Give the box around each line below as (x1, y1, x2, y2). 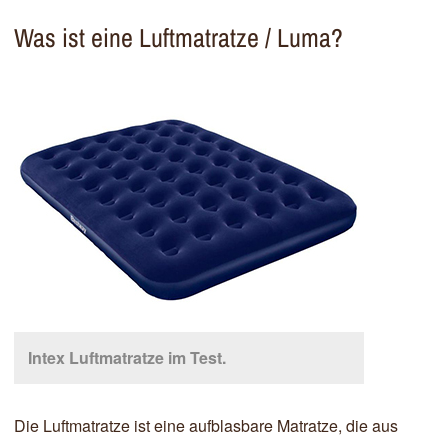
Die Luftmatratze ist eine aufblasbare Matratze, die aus (14, 413, 398, 437)
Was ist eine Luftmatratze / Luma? (14, 19, 343, 55)
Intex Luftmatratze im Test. (28, 345, 226, 369)
